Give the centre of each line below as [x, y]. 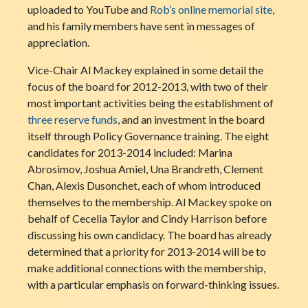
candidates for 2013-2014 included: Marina [130, 152]
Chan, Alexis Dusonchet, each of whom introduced [144, 185]
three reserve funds [73, 119]
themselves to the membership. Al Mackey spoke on [150, 202]
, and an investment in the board [191, 119]
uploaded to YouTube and [89, 9]
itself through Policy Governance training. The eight [148, 136]
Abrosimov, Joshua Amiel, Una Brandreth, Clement [145, 169]
